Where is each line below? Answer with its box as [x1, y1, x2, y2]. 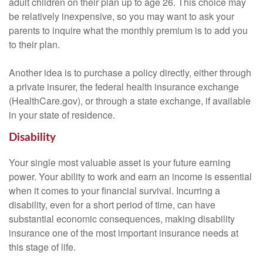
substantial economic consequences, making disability [9, 211, 235, 225]
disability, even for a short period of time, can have [9, 197, 215, 211]
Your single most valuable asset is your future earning [9, 155, 231, 169]
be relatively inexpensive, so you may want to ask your [9, 9, 234, 23]
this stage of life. [9, 240, 76, 254]
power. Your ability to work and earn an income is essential [9, 169, 252, 183]
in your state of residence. [9, 108, 115, 122]
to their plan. [9, 38, 60, 52]
